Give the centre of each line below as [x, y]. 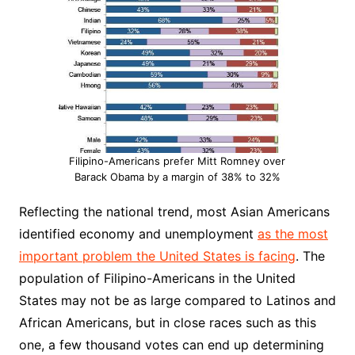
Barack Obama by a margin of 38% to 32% [177, 177]
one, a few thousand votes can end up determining [171, 345]
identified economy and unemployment [138, 234]
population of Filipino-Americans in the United [157, 279]
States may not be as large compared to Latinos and [177, 301]
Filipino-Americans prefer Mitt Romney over [177, 161]
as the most [292, 234]
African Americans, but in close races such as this [167, 323]
